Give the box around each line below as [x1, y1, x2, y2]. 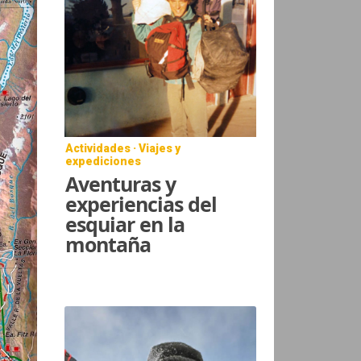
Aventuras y [65, 169, 176, 197]
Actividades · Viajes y [65, 141, 181, 155]
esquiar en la [65, 210, 185, 238]
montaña [65, 230, 151, 258]
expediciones [65, 154, 142, 168]
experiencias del [65, 189, 218, 218]
